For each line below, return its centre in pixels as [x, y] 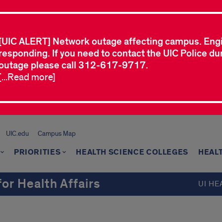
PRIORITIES [37, 152]
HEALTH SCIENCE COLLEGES [132, 152]
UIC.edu [17, 134]
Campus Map [56, 134]
